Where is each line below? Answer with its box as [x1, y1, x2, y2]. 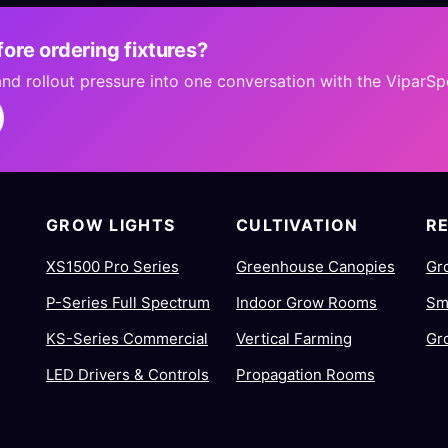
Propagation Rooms [236, 365, 375, 384]
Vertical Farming [236, 329, 352, 348]
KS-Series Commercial [46, 329, 208, 348]
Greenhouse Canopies [236, 257, 395, 276]
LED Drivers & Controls [46, 365, 209, 384]
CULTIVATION [236, 215, 359, 235]
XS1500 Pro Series [46, 257, 179, 276]
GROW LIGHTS [46, 215, 176, 235]
